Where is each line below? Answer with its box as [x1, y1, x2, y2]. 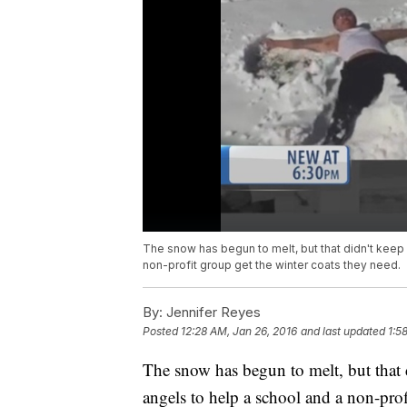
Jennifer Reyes [163, 303, 261, 322]
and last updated [301, 324, 385, 339]
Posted [143, 324, 181, 339]
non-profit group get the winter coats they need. [143, 258, 401, 273]
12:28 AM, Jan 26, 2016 [181, 324, 297, 339]
